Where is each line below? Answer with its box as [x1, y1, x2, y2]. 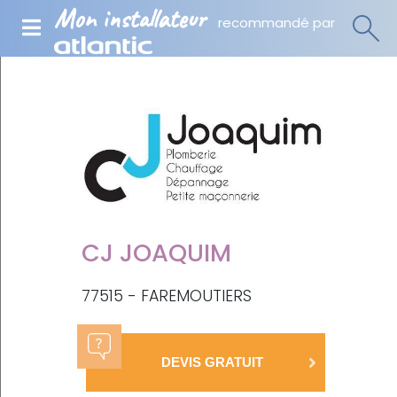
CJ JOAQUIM [82, 235, 231, 270]
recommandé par [218, 13, 335, 32]
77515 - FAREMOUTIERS [82, 284, 252, 307]
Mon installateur [54, 2, 206, 35]
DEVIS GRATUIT [160, 354, 263, 370]
